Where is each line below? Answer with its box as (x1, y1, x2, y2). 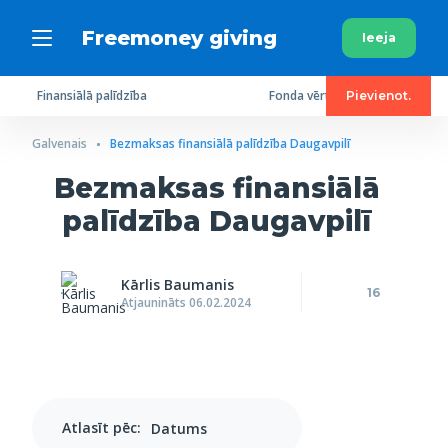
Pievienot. (346, 88, 411, 103)
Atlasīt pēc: (62, 418, 141, 437)
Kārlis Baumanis (121, 274, 234, 294)
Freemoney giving (82, 26, 277, 50)
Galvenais (32, 135, 87, 152)
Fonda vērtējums (269, 87, 364, 104)
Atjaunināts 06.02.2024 (121, 293, 251, 311)
